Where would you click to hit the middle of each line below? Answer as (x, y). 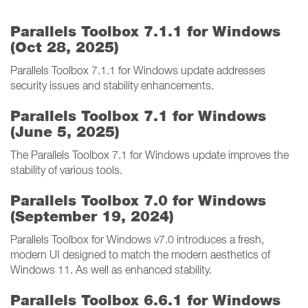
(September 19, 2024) (92, 216)
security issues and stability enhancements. (112, 85)
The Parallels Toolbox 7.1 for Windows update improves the (150, 155)
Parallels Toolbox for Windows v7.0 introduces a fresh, (137, 239)
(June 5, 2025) (65, 132)
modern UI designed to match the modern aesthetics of (140, 254)
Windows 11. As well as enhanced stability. (111, 269)
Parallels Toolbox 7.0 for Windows (138, 200)
